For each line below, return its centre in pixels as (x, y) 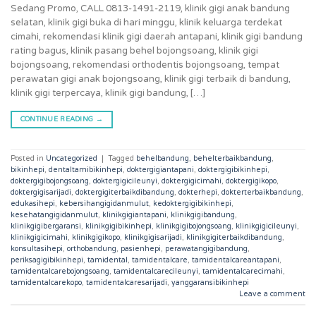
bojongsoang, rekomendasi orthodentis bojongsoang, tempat (145, 65)
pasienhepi (141, 248)
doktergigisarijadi (41, 192)
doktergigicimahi (192, 181)
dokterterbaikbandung (261, 192)
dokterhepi (198, 192)
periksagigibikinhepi (47, 260)
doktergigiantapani (160, 169)
